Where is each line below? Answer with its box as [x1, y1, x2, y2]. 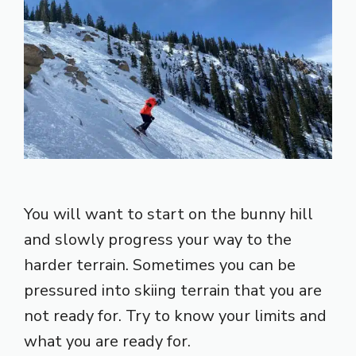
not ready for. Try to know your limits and [24, 304, 327, 327]
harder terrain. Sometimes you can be [24, 253, 296, 276]
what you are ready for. [24, 330, 191, 352]
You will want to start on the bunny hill [24, 203, 313, 225]
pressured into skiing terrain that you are [24, 279, 322, 301]
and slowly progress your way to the [24, 228, 292, 250]
